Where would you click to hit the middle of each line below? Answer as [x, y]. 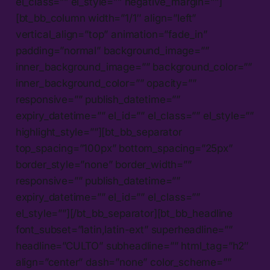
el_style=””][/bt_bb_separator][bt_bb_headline [124, 214]
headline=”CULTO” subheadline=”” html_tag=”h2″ [132, 246]
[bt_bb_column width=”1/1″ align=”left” [106, 18]
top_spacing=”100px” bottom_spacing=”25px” [124, 149]
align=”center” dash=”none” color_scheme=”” [123, 262]
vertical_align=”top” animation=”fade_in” [111, 35]
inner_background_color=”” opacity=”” [106, 83]
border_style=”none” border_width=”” [103, 165]
